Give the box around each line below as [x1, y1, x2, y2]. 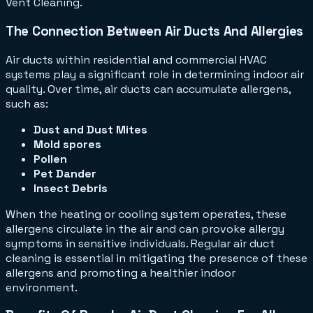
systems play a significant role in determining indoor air [6, 66, 304, 82]
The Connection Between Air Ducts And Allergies [6, 22, 304, 39]
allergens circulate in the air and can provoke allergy [6, 221, 284, 236]
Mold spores [34, 136, 101, 152]
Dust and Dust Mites [34, 122, 147, 137]
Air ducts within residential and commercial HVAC [6, 52, 267, 67]
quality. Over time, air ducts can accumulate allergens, [6, 81, 291, 96]
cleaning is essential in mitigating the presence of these [6, 250, 307, 265]
